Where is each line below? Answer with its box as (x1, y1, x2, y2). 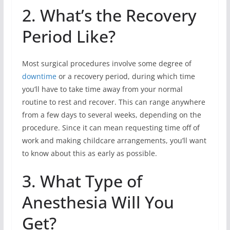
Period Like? (22, 25, 116, 47)
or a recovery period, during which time (56, 71, 195, 81)
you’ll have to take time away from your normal (22, 84, 183, 94)
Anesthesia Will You (22, 190, 174, 213)
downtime (22, 71, 56, 81)
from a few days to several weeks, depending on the (22, 109, 201, 120)
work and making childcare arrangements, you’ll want (22, 135, 206, 145)
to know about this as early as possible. (22, 148, 157, 158)
